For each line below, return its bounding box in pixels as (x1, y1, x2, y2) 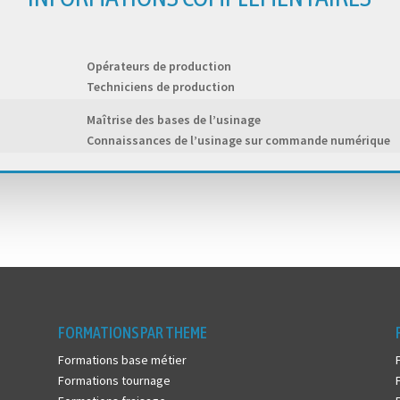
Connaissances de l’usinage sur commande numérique (86, 132, 390, 149)
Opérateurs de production (86, 58, 231, 75)
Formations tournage (57, 371, 171, 388)
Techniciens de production (86, 79, 235, 96)
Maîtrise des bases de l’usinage (86, 112, 261, 129)
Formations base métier (57, 351, 187, 368)
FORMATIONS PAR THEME (57, 322, 207, 342)
